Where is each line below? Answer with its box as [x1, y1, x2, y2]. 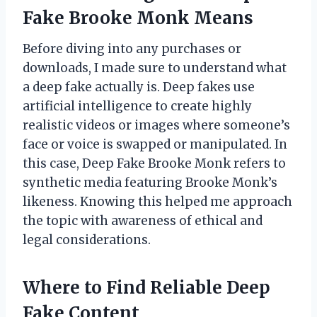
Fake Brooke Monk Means [23, 6, 253, 29]
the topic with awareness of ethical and [23, 212, 263, 229]
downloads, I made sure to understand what [23, 59, 287, 76]
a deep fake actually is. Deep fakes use [23, 79, 255, 95]
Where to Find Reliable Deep [23, 276, 270, 299]
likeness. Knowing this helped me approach [23, 193, 292, 209]
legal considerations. [23, 231, 151, 248]
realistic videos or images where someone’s [23, 117, 290, 133]
